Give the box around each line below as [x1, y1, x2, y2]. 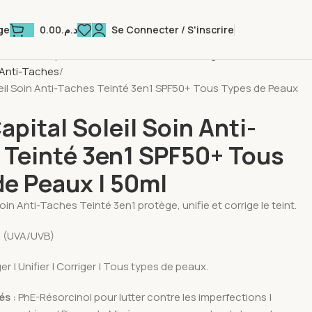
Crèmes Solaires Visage [109, 47, 224, 62]
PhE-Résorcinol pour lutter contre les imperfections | [18, 290, 272, 304]
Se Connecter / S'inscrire [111, 22, 234, 36]
